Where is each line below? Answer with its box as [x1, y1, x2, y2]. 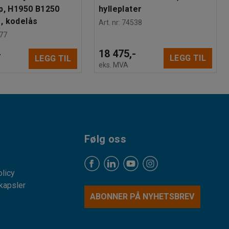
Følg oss [84, 133, 127, 145]
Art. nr [99, 18, 119, 27]
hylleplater [99, 4, 142, 14]
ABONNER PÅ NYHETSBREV [90, 191, 195, 201]
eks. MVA [99, 60, 128, 69]
